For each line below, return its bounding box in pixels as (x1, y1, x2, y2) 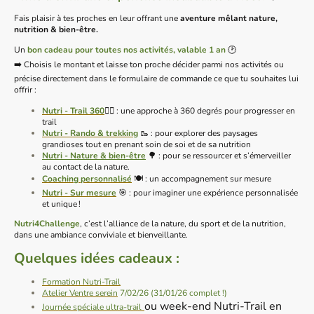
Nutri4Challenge (14, 217, 80, 229)
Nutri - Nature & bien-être (42, 149, 146, 161)
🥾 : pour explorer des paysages (138, 127, 258, 139)
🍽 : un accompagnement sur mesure (132, 172, 273, 184)
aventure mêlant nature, (180, 13, 278, 25)
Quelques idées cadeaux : (14, 249, 183, 268)
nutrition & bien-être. (14, 24, 98, 36)
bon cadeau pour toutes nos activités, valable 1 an (27, 44, 226, 56)
